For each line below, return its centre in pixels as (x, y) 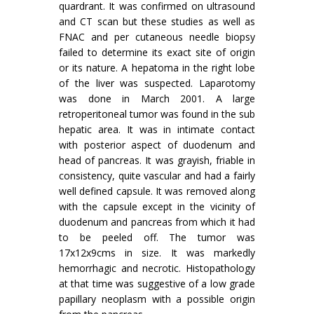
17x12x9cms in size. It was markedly (157, 253)
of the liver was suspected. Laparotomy (157, 83)
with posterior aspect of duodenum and (157, 145)
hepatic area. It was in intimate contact (157, 129)
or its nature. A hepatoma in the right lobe (157, 68)
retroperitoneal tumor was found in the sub (157, 114)
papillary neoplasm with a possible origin (157, 299)
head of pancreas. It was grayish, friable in (157, 160)
